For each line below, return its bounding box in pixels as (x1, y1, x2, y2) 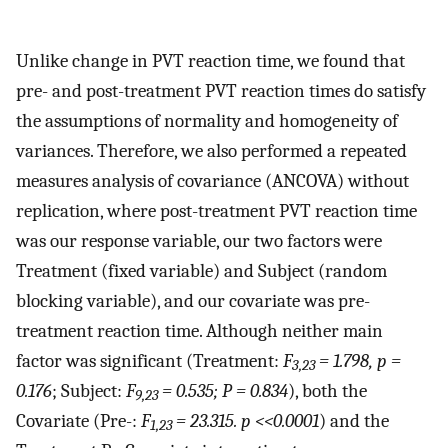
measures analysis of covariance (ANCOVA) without (16, 169, 409, 192)
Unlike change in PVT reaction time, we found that (16, 49, 405, 72)
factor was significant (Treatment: (16, 349, 283, 372)
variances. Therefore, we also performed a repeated (16, 139, 407, 162)
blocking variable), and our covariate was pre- (16, 289, 370, 312)
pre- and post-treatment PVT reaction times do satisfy (16, 79, 426, 102)
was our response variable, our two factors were (16, 229, 382, 252)
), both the (288, 379, 367, 402)
